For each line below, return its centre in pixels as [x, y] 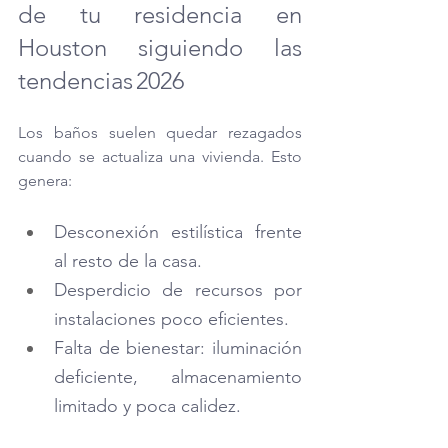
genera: [45, 180]
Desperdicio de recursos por [178, 289]
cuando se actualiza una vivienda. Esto [160, 156]
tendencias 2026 [101, 80]
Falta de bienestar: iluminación [178, 347]
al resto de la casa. [128, 260]
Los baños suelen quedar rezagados [160, 132]
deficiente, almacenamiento [178, 376]
